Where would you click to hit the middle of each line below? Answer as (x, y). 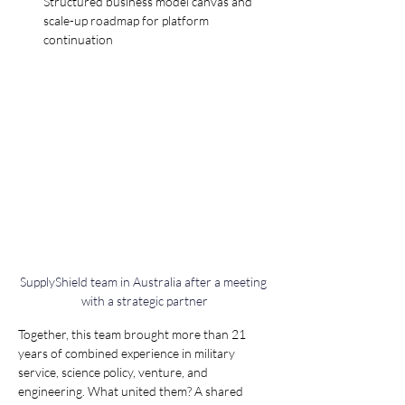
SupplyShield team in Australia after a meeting (145, 282)
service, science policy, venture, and (114, 372)
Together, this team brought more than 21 (133, 334)
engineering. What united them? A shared (132, 391)
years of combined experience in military (128, 353)
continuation (78, 40)
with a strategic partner (145, 301)
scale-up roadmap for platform (127, 21)
